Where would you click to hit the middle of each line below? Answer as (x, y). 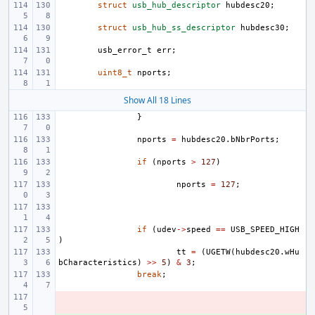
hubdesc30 (263, 28)
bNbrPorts (253, 140)
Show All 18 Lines (157, 100)
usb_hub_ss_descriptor (184, 28)
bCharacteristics (98, 263)
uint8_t (115, 73)
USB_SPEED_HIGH (265, 230)
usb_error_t (125, 50)
